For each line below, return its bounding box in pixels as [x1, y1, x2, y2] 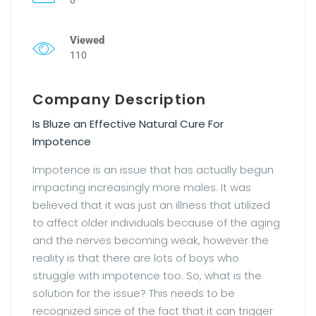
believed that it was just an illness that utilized [32, 197, 270, 212]
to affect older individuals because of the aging [32, 214, 280, 230]
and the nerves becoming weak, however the [32, 232, 269, 248]
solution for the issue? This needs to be [32, 285, 235, 300]
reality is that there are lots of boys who [32, 250, 239, 265]
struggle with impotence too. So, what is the [32, 267, 262, 283]
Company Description [32, 89, 206, 109]
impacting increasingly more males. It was [32, 179, 251, 195]
